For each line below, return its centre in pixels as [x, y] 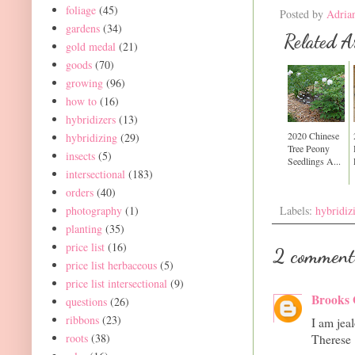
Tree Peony [309, 149]
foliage [80, 10]
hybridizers [90, 119]
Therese [331, 340]
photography [94, 210]
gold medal [90, 46]
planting [84, 228]
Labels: [298, 211]
